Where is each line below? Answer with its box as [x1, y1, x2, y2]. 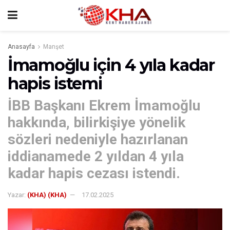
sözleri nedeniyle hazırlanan [8, 130, 188, 148]
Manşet [43, 43, 64, 50]
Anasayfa [8, 43, 35, 50]
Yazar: [8, 190, 26, 199]
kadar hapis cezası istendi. [8, 164, 180, 182]
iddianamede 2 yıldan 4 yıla [8, 147, 184, 165]
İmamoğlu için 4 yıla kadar [8, 55, 215, 75]
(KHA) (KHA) [27, 190, 67, 199]
